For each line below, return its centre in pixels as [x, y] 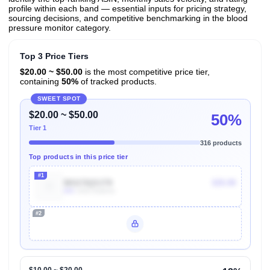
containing [40, 82]
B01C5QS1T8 [88, 183]
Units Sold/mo [95, 190]
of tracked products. [117, 82]
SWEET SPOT [59, 99]
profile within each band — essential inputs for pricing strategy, [127, 9]
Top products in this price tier [78, 157]
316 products [221, 143]
